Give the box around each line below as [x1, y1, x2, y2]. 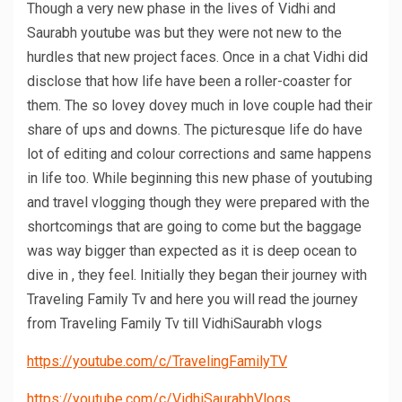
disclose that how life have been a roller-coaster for [27, 72, 352, 90]
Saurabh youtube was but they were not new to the [27, 23, 342, 41]
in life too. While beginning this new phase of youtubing [27, 169, 372, 187]
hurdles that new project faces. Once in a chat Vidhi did [27, 48, 368, 66]
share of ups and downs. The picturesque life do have [27, 120, 363, 138]
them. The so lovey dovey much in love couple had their [27, 96, 372, 114]
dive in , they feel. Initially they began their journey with [27, 266, 367, 284]
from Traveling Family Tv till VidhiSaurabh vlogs [27, 314, 322, 332]
